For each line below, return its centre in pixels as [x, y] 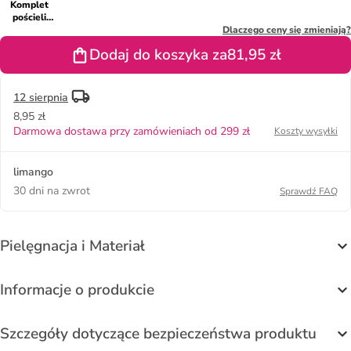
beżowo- [29, 54]
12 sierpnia [41, 97]
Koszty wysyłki [306, 130]
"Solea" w [29, 29]
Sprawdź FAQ [309, 191]
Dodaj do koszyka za [158, 54]
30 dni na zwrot [52, 190]
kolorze [29, 42]
